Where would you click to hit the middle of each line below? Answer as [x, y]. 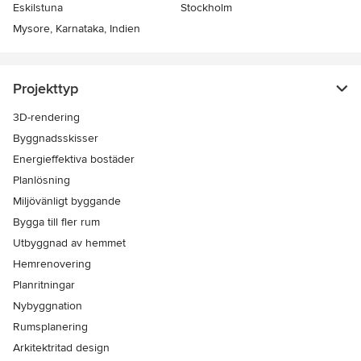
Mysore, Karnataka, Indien [77, 29]
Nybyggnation [48, 306]
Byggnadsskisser [56, 139]
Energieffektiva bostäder [74, 160]
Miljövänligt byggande [67, 201]
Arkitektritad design [61, 348]
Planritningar [44, 285]
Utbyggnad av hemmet [69, 243]
